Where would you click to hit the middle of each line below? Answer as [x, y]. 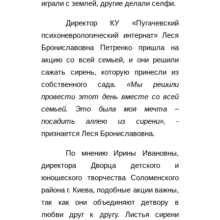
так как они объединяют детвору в [110, 202]
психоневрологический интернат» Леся [110, 35]
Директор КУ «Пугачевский [122, 23]
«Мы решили [153, 84]
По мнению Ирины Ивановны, [122, 153]
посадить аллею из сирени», [103, 121]
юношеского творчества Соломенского [110, 177]
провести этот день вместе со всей [110, 96]
